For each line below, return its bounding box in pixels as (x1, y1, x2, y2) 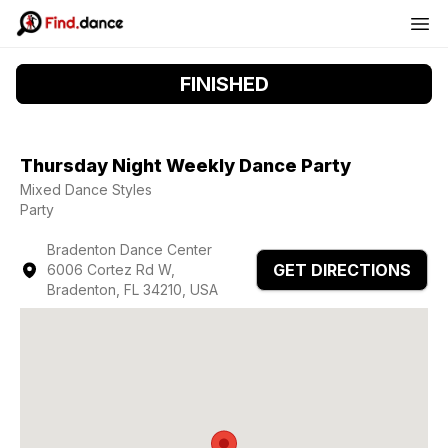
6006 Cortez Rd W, (46, 261, 175, 278)
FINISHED (179, 72, 269, 96)
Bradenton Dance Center (46, 241, 212, 258)
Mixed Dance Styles (20, 181, 152, 198)
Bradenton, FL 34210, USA (46, 281, 218, 298)
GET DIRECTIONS (273, 260, 411, 280)
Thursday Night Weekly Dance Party (20, 155, 351, 176)
